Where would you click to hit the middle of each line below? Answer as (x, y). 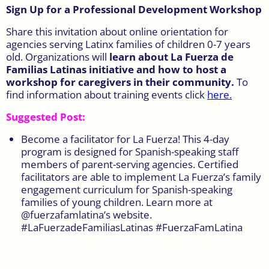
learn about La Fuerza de (171, 56)
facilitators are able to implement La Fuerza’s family (141, 177)
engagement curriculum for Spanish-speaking (127, 189)
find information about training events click (107, 94)
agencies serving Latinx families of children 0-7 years (128, 44)
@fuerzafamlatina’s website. (86, 214)
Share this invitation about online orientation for (117, 31)
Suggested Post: (46, 116)
